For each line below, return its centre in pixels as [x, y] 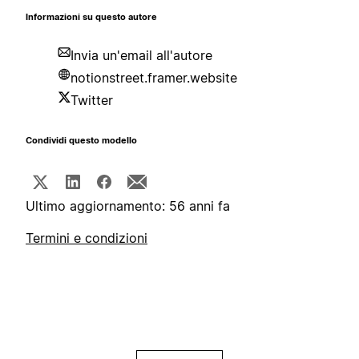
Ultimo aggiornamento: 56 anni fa [128, 206]
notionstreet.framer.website [154, 78]
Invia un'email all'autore [141, 56]
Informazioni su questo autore [91, 18]
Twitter [92, 101]
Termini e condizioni [87, 238]
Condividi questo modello [81, 141]
